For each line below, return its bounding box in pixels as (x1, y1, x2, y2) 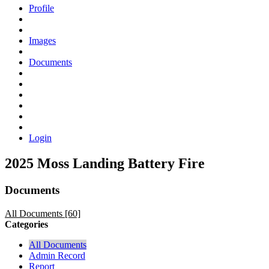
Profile (29, 2, 54, 13)
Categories (5, 219, 48, 229)
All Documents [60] (5, 208, 80, 219)
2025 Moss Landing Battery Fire (5, 155, 205, 171)
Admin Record (29, 250, 85, 261)
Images (29, 35, 56, 46)
